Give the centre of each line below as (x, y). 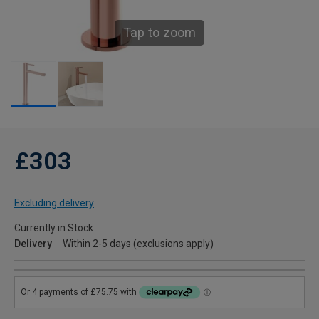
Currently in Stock (54, 228)
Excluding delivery (54, 203)
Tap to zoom (159, 33)
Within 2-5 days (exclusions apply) (138, 244)
